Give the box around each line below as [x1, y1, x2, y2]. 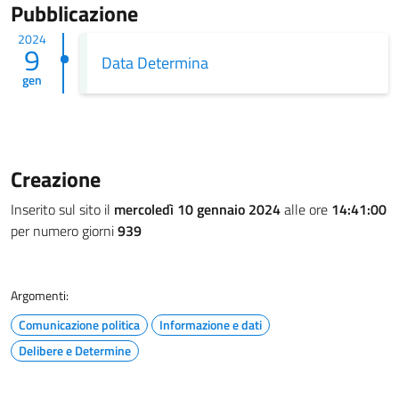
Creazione [11, 163, 101, 195]
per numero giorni [11, 220, 118, 241]
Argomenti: [11, 286, 69, 305]
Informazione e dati [159, 315, 262, 334]
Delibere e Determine [19, 341, 131, 360]
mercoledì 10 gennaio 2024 [114, 199, 281, 220]
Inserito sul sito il [11, 199, 114, 220]
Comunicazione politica [19, 315, 140, 334]
